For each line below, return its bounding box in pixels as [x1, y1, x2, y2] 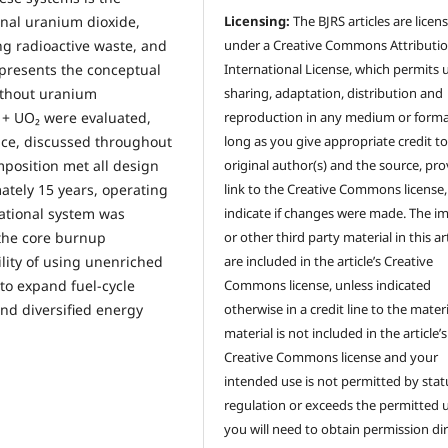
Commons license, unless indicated [224, 276, 432, 295]
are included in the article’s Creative [224, 252, 434, 271]
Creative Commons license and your [224, 348, 439, 367]
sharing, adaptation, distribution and [224, 84, 444, 103]
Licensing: [224, 12, 291, 31]
